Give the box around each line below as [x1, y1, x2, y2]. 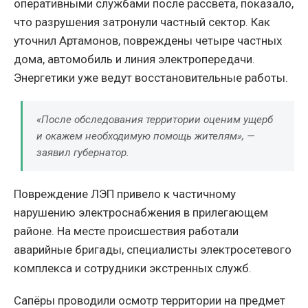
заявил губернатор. [36, 146, 129, 159]
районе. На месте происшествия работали [14, 224, 239, 239]
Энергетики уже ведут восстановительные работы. [14, 71, 288, 85]
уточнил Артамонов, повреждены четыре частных [14, 34, 282, 48]
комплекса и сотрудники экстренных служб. [14, 261, 252, 276]
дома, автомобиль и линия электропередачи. [14, 52, 255, 67]
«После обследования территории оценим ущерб [36, 113, 273, 126]
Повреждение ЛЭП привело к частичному [14, 187, 236, 201]
